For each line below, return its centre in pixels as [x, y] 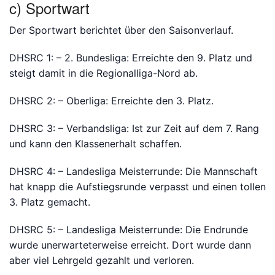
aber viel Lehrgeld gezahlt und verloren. [102, 260]
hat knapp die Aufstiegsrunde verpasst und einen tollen [137, 187]
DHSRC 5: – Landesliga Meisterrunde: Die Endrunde [129, 230]
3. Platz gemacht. [50, 202]
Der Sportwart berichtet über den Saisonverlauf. [121, 30]
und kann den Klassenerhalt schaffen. [95, 144]
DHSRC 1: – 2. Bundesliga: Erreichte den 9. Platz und [131, 58]
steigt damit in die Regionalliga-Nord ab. [103, 73]
